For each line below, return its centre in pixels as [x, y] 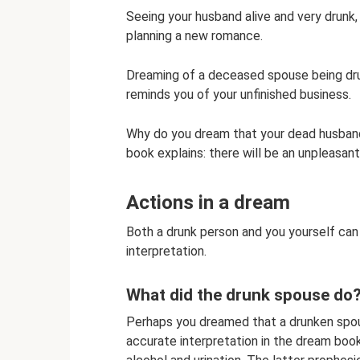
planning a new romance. [194, 36]
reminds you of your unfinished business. [239, 95]
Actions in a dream [208, 203]
